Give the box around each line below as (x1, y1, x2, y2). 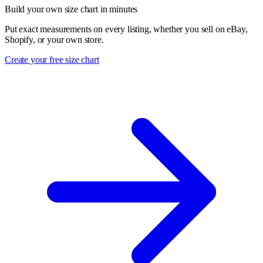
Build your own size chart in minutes (5, 4, 138, 14)
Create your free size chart (5, 54, 99, 65)
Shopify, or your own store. (5, 34, 104, 45)
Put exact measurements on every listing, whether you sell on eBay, (5, 23, 248, 34)
